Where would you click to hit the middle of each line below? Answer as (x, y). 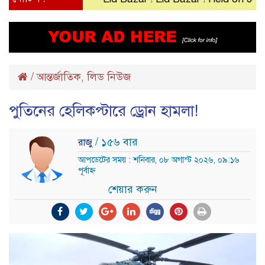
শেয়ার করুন (132, 190)
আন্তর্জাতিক (59, 77)
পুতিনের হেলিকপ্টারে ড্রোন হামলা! (104, 110)
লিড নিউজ (109, 77)
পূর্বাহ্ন (87, 170)
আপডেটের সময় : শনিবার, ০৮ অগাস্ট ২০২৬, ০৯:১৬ (159, 160)
